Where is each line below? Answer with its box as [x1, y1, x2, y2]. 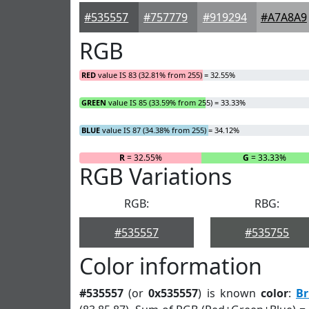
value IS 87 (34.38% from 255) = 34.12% [100, 125, 239, 135]
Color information [79, 251, 262, 281]
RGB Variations [79, 161, 232, 191]
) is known [198, 286, 261, 301]
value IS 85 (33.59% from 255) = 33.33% [106, 97, 246, 108]
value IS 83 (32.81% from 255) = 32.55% [96, 70, 235, 80]
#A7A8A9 [260, 10, 307, 25]
